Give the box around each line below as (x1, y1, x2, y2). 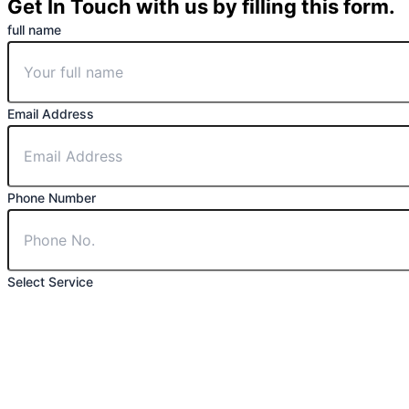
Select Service (7, 274, 93, 290)
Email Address (7, 106, 94, 122)
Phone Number (7, 190, 96, 206)
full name (7, 22, 61, 38)
